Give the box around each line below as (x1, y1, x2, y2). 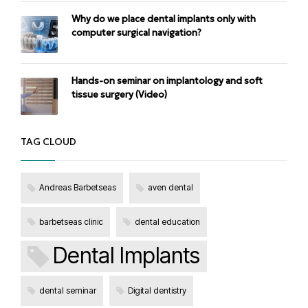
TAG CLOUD (21, 135, 76, 148)
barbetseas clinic (39, 216, 103, 227)
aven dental (148, 182, 193, 193)
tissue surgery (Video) (71, 89, 167, 101)
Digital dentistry (128, 285, 186, 296)
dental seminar (39, 285, 96, 296)
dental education (135, 216, 200, 227)
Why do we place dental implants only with (71, 13, 256, 25)
